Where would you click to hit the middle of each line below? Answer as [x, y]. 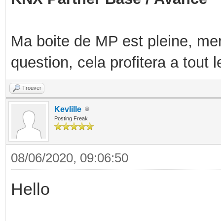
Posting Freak [71, 118]
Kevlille [68, 109]
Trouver [32, 88]
